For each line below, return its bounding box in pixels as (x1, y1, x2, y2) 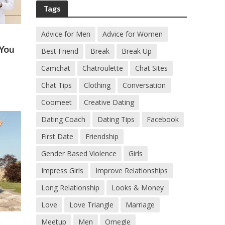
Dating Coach (41, 115, 86, 124)
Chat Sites (135, 63, 168, 73)
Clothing (84, 80, 111, 90)
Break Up (122, 46, 152, 56)
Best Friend (41, 46, 79, 56)
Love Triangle (69, 200, 114, 209)
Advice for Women (102, 29, 163, 39)
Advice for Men (41, 29, 91, 39)
